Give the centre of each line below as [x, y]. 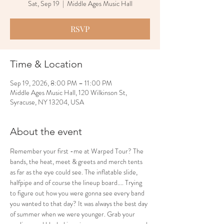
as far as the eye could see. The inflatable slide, [74, 172]
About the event [46, 131]
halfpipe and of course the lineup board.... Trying [77, 182]
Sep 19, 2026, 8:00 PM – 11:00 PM [61, 83]
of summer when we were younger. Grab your [73, 214]
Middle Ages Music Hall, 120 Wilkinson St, [68, 92]
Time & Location [46, 64]
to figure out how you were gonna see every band [78, 193]
